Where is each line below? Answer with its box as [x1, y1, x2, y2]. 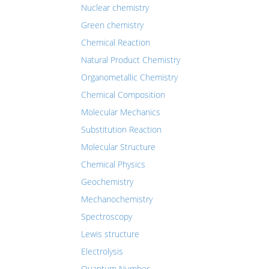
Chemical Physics [81, 159, 145, 170]
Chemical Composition [81, 89, 165, 100]
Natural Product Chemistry [81, 54, 180, 65]
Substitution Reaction [81, 124, 162, 135]
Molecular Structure [81, 141, 156, 153]
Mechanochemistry [81, 193, 153, 205]
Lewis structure [81, 228, 139, 240]
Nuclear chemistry [81, 2, 149, 13]
